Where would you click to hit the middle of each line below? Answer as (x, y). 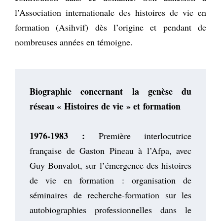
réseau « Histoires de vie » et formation (105, 106)
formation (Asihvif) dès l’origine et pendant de (110, 27)
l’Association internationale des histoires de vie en (110, 12)
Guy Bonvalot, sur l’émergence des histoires (110, 165)
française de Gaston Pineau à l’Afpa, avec (110, 150)
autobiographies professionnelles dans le (110, 209)
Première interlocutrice (138, 135)
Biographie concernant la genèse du (110, 91)
